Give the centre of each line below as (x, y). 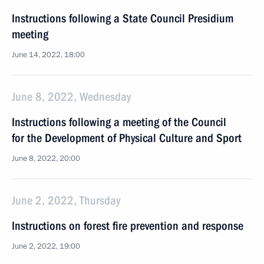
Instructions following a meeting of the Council (119, 122)
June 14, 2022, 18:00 (48, 55)
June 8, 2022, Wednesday (71, 97)
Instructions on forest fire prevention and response (128, 226)
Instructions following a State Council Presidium (123, 18)
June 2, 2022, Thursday (66, 200)
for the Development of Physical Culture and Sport (127, 138)
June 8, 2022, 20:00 (46, 159)
